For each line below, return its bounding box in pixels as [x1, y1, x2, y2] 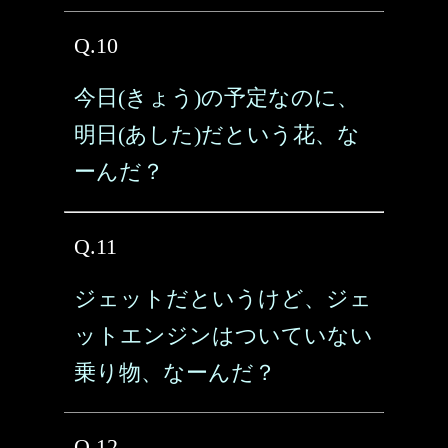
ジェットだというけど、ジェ [74, 286, 372, 311]
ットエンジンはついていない [74, 323, 373, 348]
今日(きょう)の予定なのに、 [74, 85, 359, 110]
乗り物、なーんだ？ [74, 360, 276, 385]
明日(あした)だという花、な [74, 122, 360, 147]
